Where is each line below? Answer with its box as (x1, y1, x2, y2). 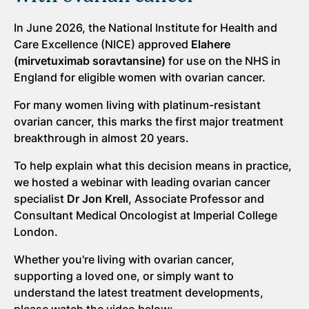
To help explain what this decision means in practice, (14, 159, 292, 172)
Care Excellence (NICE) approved (14, 37, 191, 51)
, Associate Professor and (128, 192, 264, 206)
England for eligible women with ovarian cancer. (14, 70, 266, 84)
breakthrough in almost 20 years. (14, 131, 189, 145)
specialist (14, 192, 67, 206)
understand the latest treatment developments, (14, 286, 263, 299)
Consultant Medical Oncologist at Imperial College (14, 208, 277, 222)
